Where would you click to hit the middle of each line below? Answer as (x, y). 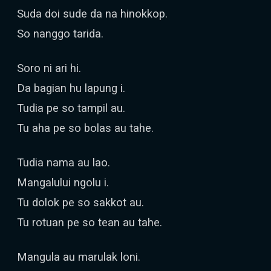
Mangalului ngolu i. (63, 182)
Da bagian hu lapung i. (71, 88)
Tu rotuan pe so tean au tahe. (90, 222)
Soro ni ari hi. (49, 68)
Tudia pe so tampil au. (71, 108)
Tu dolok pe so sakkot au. (80, 202)
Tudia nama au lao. (64, 162)
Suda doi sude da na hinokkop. (92, 14)
